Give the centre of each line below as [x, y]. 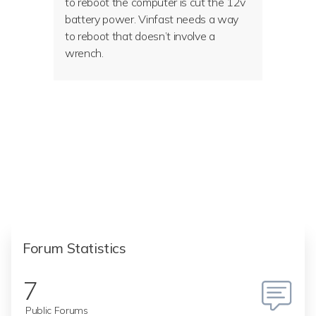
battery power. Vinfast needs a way [152, 19]
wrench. [84, 53]
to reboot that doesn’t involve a [140, 36]
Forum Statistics [74, 248]
